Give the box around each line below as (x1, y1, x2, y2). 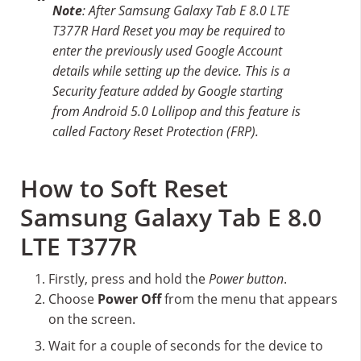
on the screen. (48, 310, 135, 329)
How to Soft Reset (20, 172, 228, 205)
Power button (209, 270, 284, 288)
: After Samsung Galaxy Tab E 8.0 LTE (82, 2, 289, 20)
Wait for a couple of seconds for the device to (48, 337, 323, 355)
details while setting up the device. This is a (52, 62, 290, 81)
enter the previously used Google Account (52, 42, 282, 60)
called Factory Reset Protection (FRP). (52, 122, 259, 141)
